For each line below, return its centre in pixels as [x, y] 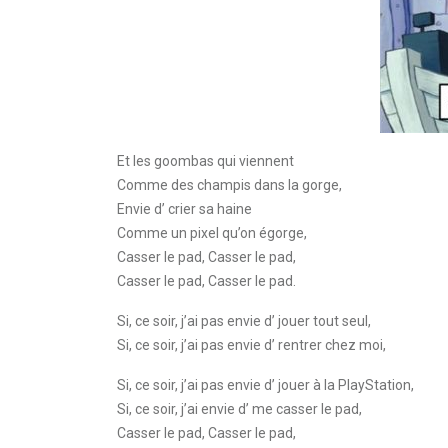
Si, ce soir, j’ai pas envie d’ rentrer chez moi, [251, 345]
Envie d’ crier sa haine [184, 209]
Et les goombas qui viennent [205, 161]
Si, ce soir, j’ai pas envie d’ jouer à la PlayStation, [265, 385]
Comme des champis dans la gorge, [229, 185]
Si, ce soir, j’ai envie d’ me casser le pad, [239, 409]
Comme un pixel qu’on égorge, [212, 233]
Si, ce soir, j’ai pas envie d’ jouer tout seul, [244, 321]
